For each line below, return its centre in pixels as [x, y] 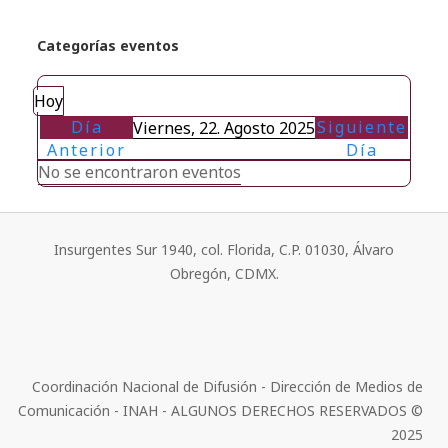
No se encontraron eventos [139, 172]
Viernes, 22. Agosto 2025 [224, 128]
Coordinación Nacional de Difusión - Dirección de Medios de [227, 386]
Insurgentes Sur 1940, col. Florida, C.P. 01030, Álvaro [224, 249]
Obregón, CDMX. [224, 273]
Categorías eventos [108, 45]
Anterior [86, 150]
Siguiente [361, 127]
